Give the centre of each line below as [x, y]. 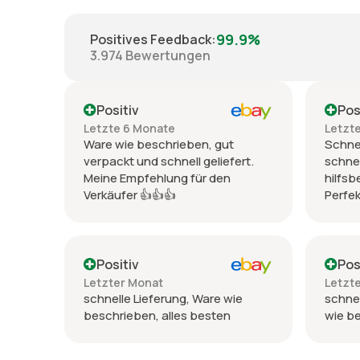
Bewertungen [168, 56]
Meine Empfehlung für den [157, 178]
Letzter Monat [123, 282]
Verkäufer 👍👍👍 [130, 194]
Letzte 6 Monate [129, 128]
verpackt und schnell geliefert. [169, 161]
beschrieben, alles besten [157, 315]
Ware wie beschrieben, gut [159, 144]
